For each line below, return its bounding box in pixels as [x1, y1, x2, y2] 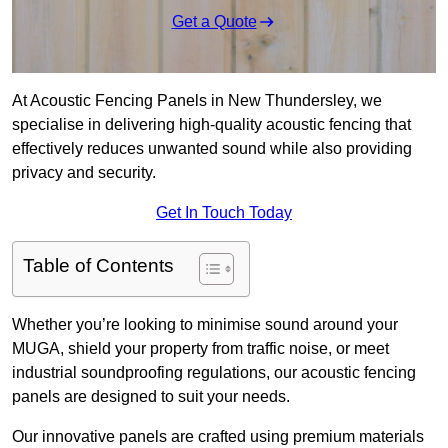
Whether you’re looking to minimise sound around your [12, 316, 398, 334]
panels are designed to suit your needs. [12, 388, 290, 406]
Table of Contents [23, 255, 174, 277]
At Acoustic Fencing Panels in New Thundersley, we [12, 92, 382, 110]
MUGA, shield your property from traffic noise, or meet [12, 340, 389, 358]
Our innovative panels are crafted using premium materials [12, 428, 424, 446]
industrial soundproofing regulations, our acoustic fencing [12, 364, 416, 382]
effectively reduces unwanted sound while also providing [12, 140, 412, 158]
